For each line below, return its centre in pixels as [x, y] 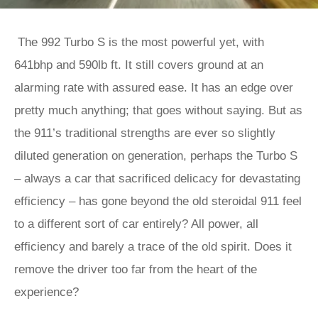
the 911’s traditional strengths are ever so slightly [145, 133]
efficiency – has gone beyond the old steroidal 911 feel [158, 201]
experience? [48, 292]
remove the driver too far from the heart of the [136, 269]
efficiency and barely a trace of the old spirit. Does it [153, 247]
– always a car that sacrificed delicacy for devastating [157, 179]
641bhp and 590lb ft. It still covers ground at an [139, 65]
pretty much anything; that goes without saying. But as [158, 110]
